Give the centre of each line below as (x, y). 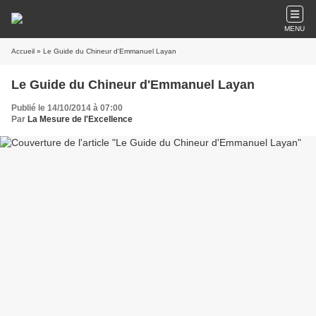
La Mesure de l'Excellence (80, 119)
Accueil (23, 51)
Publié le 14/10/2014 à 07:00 (67, 108)
